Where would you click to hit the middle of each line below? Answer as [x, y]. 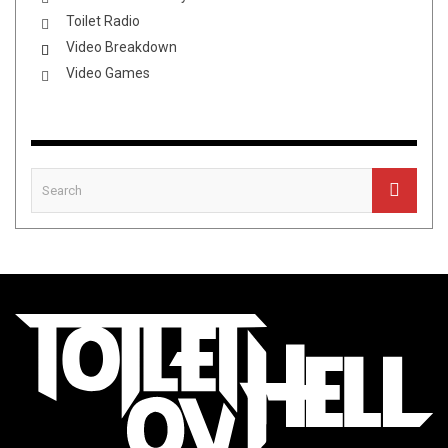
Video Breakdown [121, 46]
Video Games [108, 72]
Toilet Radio [103, 20]
